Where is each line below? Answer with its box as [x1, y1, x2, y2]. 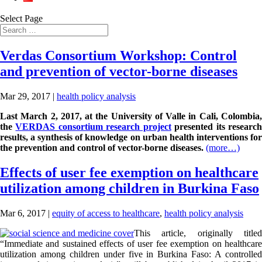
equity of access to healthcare [52, 208, 160, 218]
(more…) [206, 142, 240, 153]
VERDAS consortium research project [15, 121, 171, 132]
